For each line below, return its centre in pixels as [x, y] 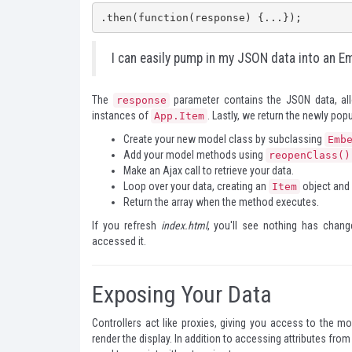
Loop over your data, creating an [196, 186]
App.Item [179, 116]
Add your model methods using [194, 155]
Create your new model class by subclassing [224, 139]
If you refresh [126, 225]
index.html [184, 225]
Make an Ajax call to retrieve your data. [209, 170]
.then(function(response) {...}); [201, 17]
